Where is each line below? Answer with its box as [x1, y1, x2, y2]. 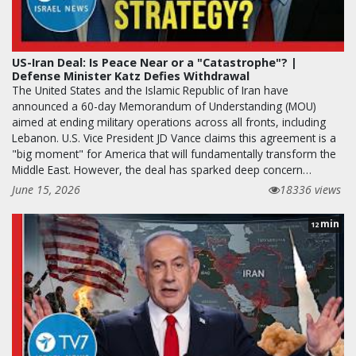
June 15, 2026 [12, 181, 80, 197]
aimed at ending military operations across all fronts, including [12, 114, 326, 130]
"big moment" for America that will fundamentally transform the [12, 145, 336, 161]
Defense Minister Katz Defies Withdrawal [12, 68, 250, 83]
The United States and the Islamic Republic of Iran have [12, 82, 288, 98]
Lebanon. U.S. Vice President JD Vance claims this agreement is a [12, 130, 336, 145]
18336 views [280, 181, 341, 197]
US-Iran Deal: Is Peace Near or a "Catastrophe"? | [12, 54, 297, 70]
